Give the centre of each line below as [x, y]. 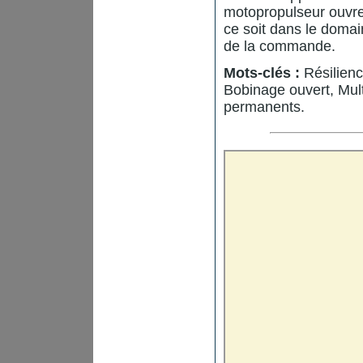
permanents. [264, 107]
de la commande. [280, 46]
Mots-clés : [262, 73]
